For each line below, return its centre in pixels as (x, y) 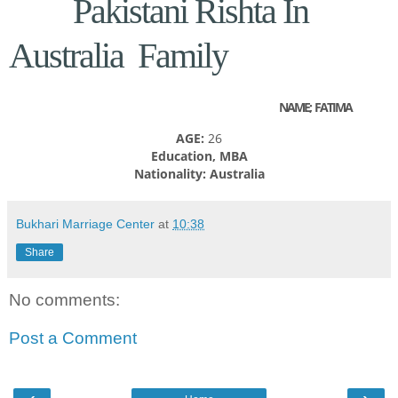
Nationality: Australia (199, 173)
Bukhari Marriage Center (85, 223)
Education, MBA (199, 155)
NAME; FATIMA (315, 107)
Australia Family (122, 55)
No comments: (64, 299)
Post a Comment (73, 338)
